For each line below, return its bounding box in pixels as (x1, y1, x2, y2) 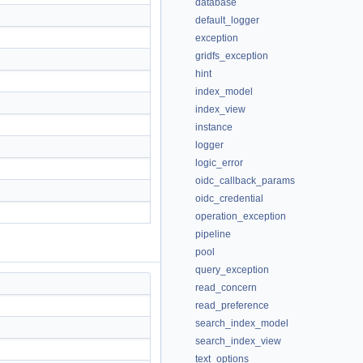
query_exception (195, 264, 269, 275)
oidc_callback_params (195, 175, 295, 186)
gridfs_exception (195, 50, 268, 62)
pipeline (195, 228, 231, 240)
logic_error (195, 157, 243, 169)
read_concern (195, 282, 257, 293)
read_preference (195, 300, 269, 311)
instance (195, 122, 233, 133)
